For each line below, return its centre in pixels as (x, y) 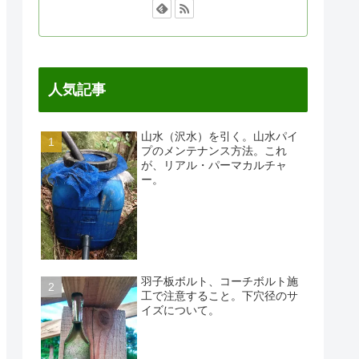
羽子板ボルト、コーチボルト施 (220, 281)
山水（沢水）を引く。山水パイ (220, 136)
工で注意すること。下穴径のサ (220, 295)
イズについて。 (181, 310)
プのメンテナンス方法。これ (214, 150)
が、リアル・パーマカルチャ (214, 165)
